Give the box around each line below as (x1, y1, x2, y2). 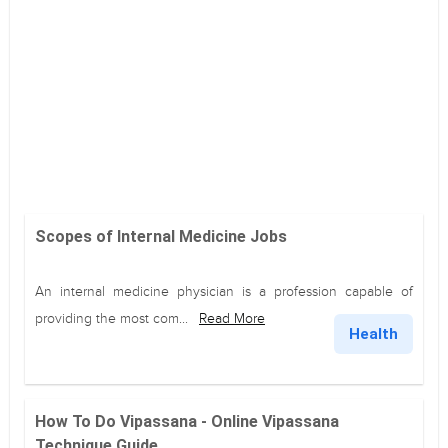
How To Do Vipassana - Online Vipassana (35, 412, 339, 431)
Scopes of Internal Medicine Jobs (35, 227, 287, 246)
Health (349, 325, 398, 343)
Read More (199, 310, 265, 327)
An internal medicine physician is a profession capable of (35, 283, 413, 300)
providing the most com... (35, 310, 192, 327)
